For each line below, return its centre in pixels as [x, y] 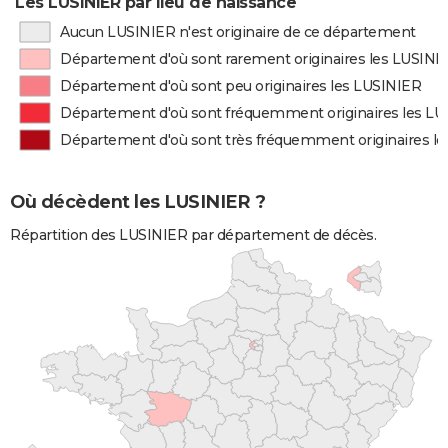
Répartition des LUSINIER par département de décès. [193, 234]
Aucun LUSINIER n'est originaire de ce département [237, 32]
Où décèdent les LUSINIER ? [137, 202]
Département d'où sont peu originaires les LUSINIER [241, 86]
